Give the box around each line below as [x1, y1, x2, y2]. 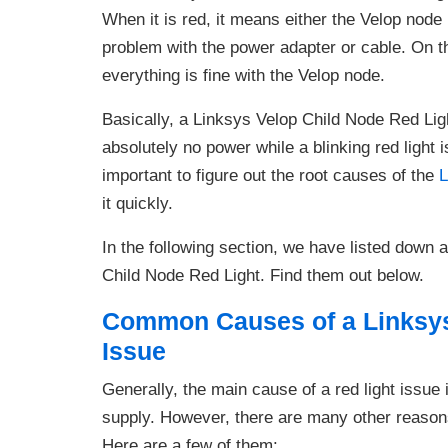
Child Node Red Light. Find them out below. [102, 266, 424, 285]
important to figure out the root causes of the [102, 166, 439, 185]
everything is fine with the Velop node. [102, 66, 385, 85]
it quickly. [102, 194, 173, 213]
